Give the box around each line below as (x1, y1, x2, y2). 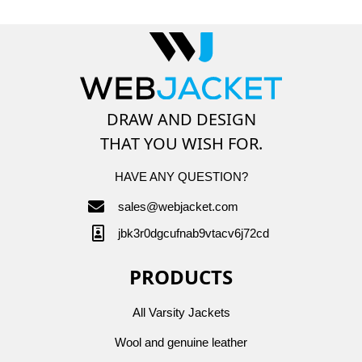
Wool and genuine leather (115, 335, 247, 349)
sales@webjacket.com (118, 199, 238, 213)
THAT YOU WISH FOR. (99, 132, 263, 154)
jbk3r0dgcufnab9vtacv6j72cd (118, 225, 269, 240)
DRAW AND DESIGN (106, 107, 256, 130)
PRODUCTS (129, 263, 233, 290)
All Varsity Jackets (132, 305, 230, 319)
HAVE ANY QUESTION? (114, 169, 248, 183)
